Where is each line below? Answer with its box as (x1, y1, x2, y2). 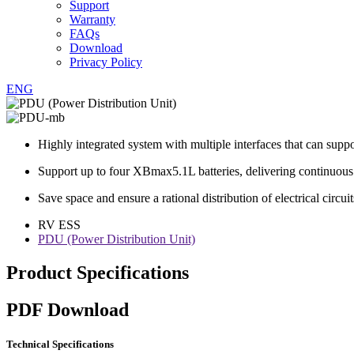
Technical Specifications (6, 337, 114, 350)
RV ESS (38, 218, 81, 232)
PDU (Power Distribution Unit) (38, 232, 195, 246)
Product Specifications (6, 262, 189, 283)
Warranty (70, 13, 115, 26)
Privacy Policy (70, 55, 142, 69)
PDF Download (6, 299, 129, 320)
